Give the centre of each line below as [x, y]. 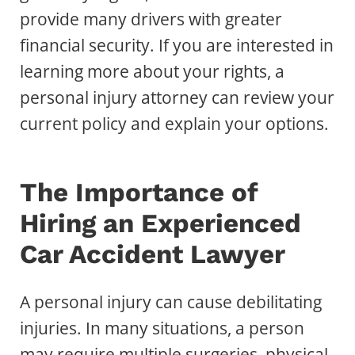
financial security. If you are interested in [177, 46]
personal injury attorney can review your [177, 98]
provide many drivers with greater [151, 19]
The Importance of [139, 193]
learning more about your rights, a [152, 72]
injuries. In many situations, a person [162, 328]
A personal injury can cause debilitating [171, 302]
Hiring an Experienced [160, 223]
